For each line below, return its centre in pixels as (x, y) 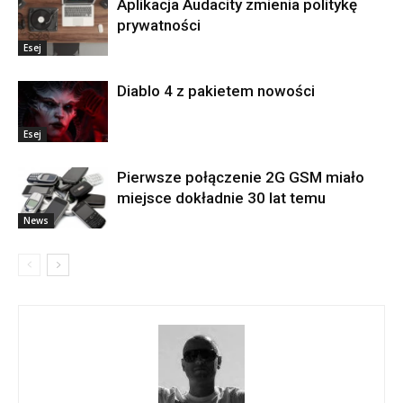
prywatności (159, 25)
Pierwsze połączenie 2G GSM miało (241, 177)
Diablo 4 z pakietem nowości (216, 90)
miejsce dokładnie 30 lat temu (221, 197)
